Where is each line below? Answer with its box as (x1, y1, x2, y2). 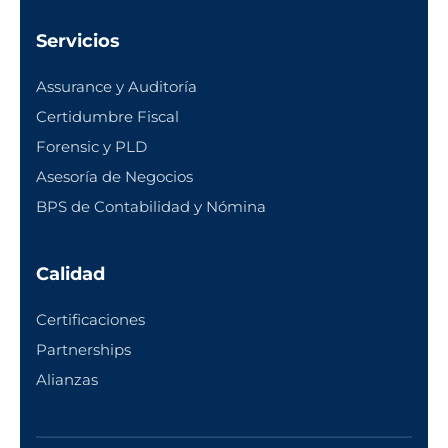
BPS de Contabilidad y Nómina (36, 196, 266, 216)
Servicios (36, 29, 120, 52)
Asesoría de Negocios (36, 166, 193, 186)
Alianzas (36, 369, 98, 389)
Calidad (36, 262, 105, 285)
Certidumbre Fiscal (36, 106, 179, 126)
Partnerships (36, 339, 131, 359)
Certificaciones (36, 309, 145, 329)
